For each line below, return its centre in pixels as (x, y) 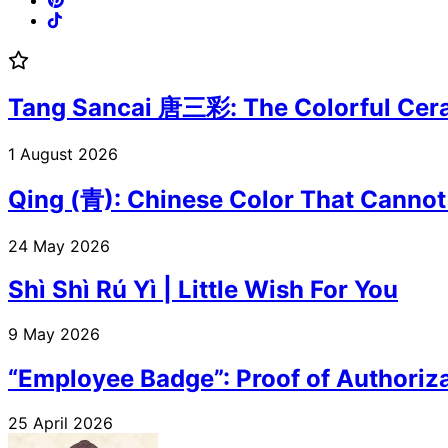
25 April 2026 (60, 423)
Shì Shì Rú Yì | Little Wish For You (203, 290)
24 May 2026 (59, 245)
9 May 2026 (54, 334)
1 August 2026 (63, 153)
